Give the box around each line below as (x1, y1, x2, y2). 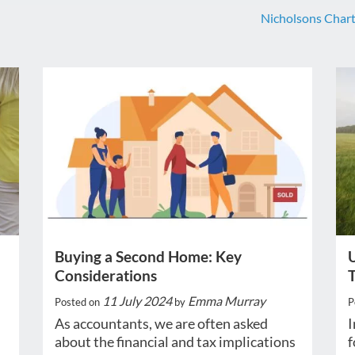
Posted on (54, 296, 102, 309)
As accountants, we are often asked (54, 315, 268, 333)
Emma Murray (187, 293, 265, 309)
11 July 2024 (101, 293, 172, 309)
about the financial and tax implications (54, 333, 296, 351)
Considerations (54, 266, 157, 285)
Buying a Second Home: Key (54, 247, 242, 266)
